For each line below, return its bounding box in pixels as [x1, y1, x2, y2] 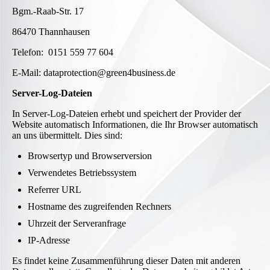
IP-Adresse [28, 235, 70, 246]
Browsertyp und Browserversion [28, 151, 152, 162]
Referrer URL [28, 184, 81, 195]
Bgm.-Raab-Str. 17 [12, 6, 84, 17]
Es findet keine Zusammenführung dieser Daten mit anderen [12, 256, 240, 266]
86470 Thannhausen [12, 27, 90, 37]
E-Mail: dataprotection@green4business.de [12, 67, 175, 78]
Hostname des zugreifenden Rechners [28, 201, 171, 212]
